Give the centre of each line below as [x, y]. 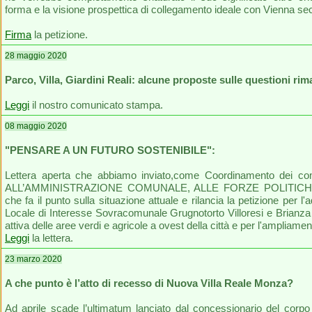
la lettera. [51, 238]
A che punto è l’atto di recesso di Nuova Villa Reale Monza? [149, 283]
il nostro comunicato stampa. [96, 105]
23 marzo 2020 [33, 259]
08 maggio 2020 [36, 126]
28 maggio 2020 [36, 56]
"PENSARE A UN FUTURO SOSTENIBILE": [110, 150]
